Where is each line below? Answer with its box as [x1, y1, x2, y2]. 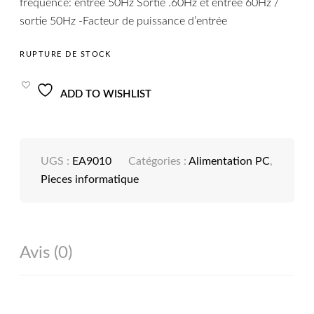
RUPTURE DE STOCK [20, 50, 111, 59]
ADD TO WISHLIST [60, 89, 152, 100]
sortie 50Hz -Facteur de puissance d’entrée [20, 15, 228, 27]
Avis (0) [20, 245, 73, 262]
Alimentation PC [189, 156, 271, 168]
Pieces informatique [41, 174, 139, 186]
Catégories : [128, 156, 189, 168]
